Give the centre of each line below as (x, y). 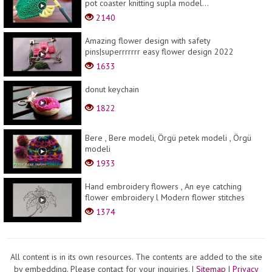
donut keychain (112, 90)
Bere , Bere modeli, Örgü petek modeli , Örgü (168, 138)
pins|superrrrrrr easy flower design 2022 (159, 52)
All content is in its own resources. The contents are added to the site (136, 257)
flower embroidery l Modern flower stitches (165, 198)
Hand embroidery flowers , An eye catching (163, 187)
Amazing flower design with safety (148, 41)
